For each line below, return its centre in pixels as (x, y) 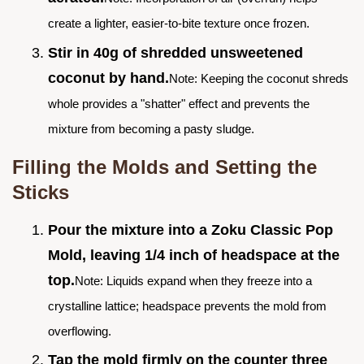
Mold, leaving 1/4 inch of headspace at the (194, 255)
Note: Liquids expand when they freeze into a (193, 280)
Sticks (41, 192)
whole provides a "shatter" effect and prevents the (179, 103)
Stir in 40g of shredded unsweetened (175, 52)
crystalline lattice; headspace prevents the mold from (187, 305)
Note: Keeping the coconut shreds (259, 78)
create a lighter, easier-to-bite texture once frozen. (179, 23)
